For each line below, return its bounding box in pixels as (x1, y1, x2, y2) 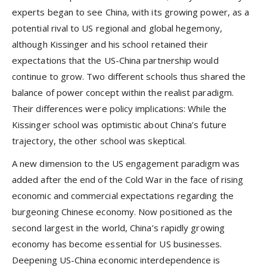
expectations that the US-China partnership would (12, 54, 219, 67)
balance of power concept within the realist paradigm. (12, 86, 234, 99)
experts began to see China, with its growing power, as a (12, 6, 250, 18)
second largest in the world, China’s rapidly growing (12, 222, 225, 234)
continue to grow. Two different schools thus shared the (12, 70, 246, 83)
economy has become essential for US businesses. (12, 238, 222, 250)
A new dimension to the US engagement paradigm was (12, 157, 240, 170)
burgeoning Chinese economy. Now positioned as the (12, 206, 232, 218)
